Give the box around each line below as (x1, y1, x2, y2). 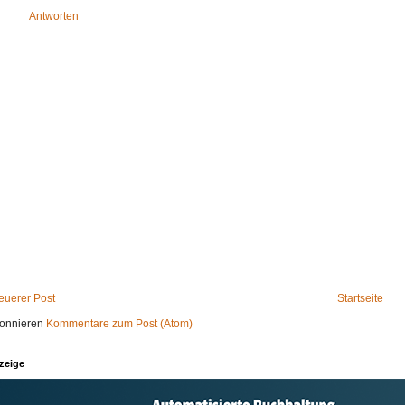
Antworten (29, 10, 79, 24)
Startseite (337, 292, 383, 306)
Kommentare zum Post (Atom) (46, 317, 193, 331)
